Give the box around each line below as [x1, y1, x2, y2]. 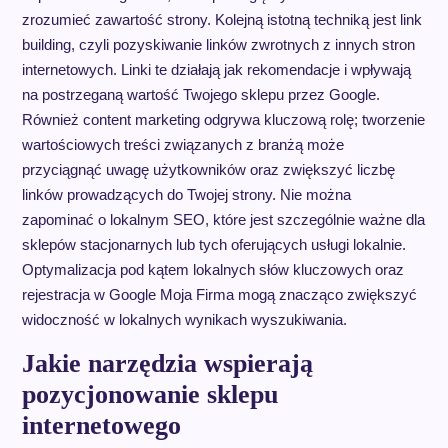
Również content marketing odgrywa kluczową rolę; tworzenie [21, 111, 425, 129]
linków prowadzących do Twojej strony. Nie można [21, 186, 351, 204]
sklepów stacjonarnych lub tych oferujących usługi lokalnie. [21, 236, 406, 254]
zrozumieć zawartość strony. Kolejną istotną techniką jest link [21, 11, 422, 29]
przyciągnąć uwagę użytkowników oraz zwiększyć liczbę [21, 161, 395, 179]
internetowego [21, 411, 181, 441]
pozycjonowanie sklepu [21, 380, 278, 410]
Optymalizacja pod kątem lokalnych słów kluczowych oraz [21, 261, 404, 279]
